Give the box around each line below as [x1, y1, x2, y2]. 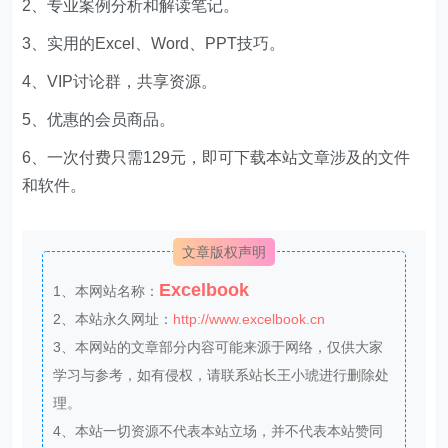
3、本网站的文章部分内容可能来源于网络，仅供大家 [53, 338, 384, 355]
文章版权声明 [182, 243, 266, 260]
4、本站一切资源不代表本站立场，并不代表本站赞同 [53, 422, 384, 439]
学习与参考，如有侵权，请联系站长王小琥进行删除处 [53, 366, 390, 383]
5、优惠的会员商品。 [22, 110, 176, 128]
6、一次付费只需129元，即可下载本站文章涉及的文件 [22, 148, 411, 166]
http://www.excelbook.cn [173, 310, 326, 327]
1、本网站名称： [53, 282, 160, 299]
